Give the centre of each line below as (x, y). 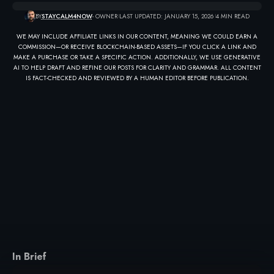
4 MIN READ (232, 16)
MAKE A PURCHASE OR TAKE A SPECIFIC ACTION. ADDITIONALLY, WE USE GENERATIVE (137, 57)
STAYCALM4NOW (67, 16)
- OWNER (105, 16)
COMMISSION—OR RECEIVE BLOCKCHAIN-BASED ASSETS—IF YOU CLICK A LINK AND (137, 46)
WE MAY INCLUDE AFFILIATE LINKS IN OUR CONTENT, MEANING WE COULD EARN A (137, 36)
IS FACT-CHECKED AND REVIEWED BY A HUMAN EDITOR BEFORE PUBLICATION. (137, 78)
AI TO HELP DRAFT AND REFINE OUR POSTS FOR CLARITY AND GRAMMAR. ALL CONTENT (137, 67)
